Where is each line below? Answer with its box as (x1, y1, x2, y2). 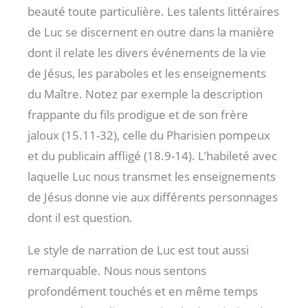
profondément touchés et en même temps (27, 283, 258, 299)
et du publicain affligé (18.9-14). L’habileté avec (27, 147, 277, 164)
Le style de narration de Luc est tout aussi (27, 241, 249, 258)
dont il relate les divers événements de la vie (27, 44, 266, 60)
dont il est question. (27, 209, 133, 225)
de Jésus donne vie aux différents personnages (27, 188, 278, 205)
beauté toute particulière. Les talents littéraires (27, 3, 279, 19)
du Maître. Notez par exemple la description (27, 85, 263, 102)
